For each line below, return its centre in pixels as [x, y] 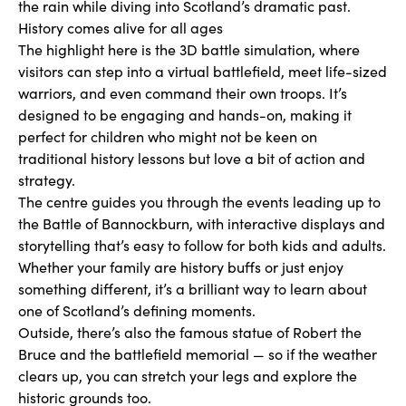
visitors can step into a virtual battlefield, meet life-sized [203, 71]
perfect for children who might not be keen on [168, 136]
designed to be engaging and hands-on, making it [185, 115]
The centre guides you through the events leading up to [199, 202]
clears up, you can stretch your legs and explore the [188, 376]
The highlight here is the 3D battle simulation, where [189, 49]
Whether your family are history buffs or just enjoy [181, 267]
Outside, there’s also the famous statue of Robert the [190, 332]
